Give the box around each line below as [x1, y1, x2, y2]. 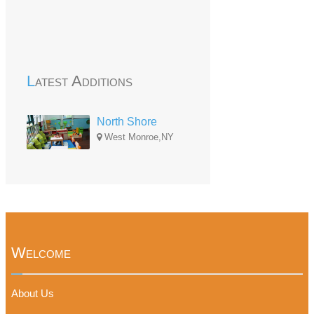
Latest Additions [35, 72, 132, 90]
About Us [11, 287, 54, 300]
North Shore [97, 116, 157, 128]
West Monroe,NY [102, 132, 174, 142]
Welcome [11, 244, 71, 262]
